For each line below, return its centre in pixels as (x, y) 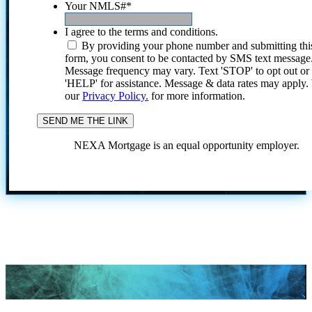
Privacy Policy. (116, 96)
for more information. (197, 96)
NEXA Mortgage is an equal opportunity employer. (187, 146)
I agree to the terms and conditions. (142, 32)
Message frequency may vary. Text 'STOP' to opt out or (187, 71)
